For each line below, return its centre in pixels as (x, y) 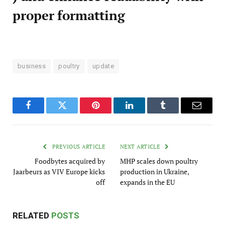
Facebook (45, 113)
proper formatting (69, 16)
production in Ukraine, (154, 172)
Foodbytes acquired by (70, 161)
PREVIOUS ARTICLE (78, 147)
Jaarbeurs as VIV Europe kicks (59, 172)
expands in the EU (147, 182)
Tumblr (176, 113)
